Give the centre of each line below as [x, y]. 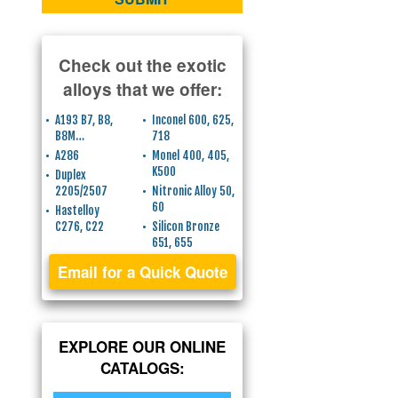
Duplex [70, 175]
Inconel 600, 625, [192, 120]
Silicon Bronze [185, 227]
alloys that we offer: [142, 89]
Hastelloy [77, 211]
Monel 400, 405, [190, 155]
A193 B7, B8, [84, 120]
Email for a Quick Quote [142, 272]
